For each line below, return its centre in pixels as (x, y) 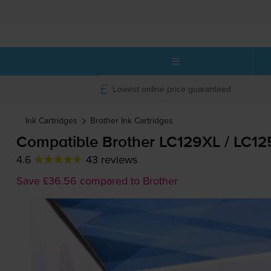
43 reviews (111, 160)
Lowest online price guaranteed (171, 89)
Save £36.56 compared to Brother (97, 181)
